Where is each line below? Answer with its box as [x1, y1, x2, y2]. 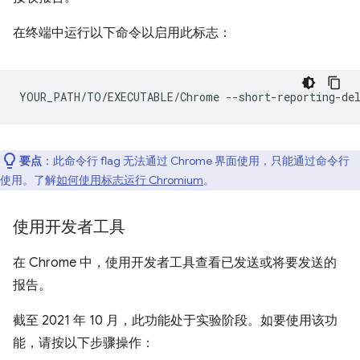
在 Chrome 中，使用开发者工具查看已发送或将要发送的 [13, 254, 337, 271]
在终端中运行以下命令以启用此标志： [13, 24, 231, 41]
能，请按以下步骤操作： [13, 334, 154, 351]
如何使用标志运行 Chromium [56, 172, 203, 187]
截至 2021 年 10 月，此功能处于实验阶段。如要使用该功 [13, 312, 337, 329]
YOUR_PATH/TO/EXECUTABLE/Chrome [19, 88, 219, 104]
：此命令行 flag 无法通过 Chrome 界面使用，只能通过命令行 [42, 153, 350, 168]
